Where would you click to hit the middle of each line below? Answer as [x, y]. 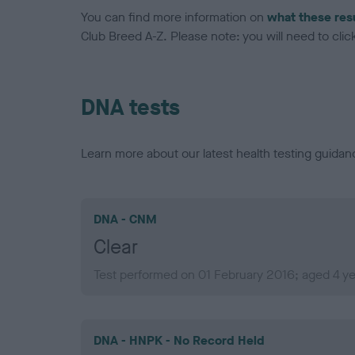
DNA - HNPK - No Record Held [179, 341]
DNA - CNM [125, 219]
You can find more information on [174, 17]
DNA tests [130, 108]
